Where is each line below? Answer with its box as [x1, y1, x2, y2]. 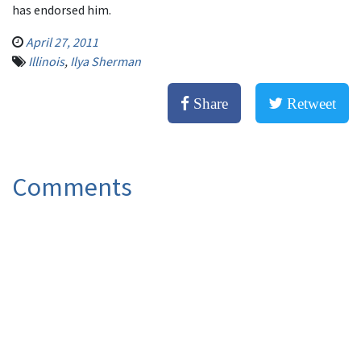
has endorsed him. [12, 2, 111, 18]
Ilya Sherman [70, 53, 141, 69]
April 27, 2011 [26, 34, 98, 50]
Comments [12, 171, 132, 203]
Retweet [283, 96, 336, 111]
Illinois [28, 53, 64, 69]
